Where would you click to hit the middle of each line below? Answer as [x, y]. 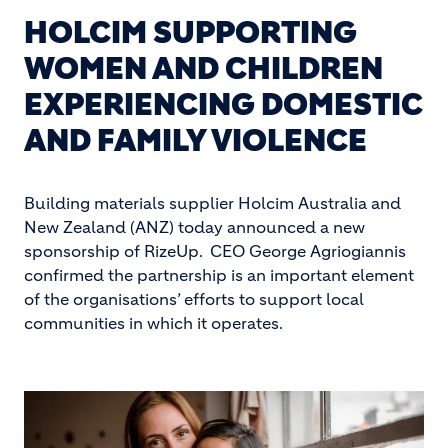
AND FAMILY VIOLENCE [195, 140]
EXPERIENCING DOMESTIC [223, 104]
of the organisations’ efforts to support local [194, 299]
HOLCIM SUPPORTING [190, 32]
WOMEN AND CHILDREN [203, 68]
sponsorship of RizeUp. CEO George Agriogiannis [215, 251]
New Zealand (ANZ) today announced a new [194, 227]
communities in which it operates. [153, 323]
